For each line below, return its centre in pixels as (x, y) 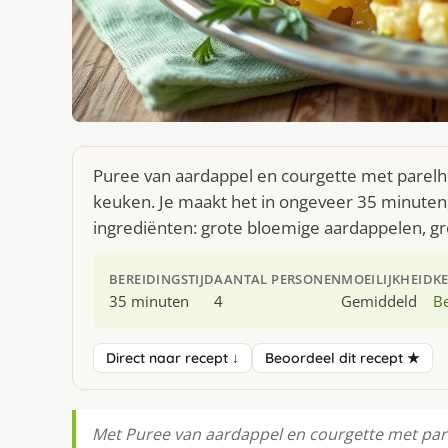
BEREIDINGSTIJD (162, 279)
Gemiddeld (379, 301)
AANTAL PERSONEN (278, 279)
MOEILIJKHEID (387, 279)
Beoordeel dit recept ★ (342, 358)
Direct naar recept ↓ (172, 358)
